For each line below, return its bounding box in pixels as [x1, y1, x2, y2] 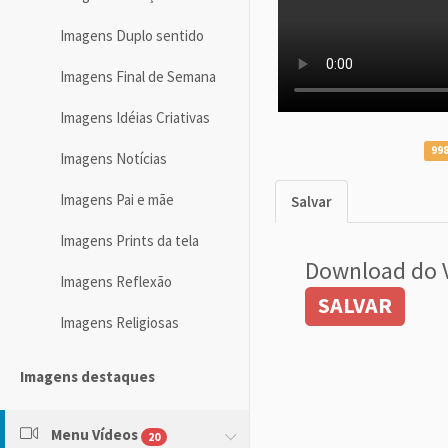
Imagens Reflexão [60, 272, 172, 292]
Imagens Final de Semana [60, 67, 216, 87]
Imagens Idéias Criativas [60, 108, 210, 128]
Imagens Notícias [60, 149, 167, 169]
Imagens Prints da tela [60, 231, 199, 251]
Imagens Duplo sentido [60, 26, 204, 46]
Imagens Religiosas [60, 313, 179, 333]
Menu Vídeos [51, 425, 138, 445]
